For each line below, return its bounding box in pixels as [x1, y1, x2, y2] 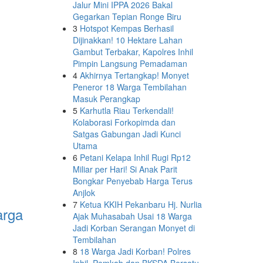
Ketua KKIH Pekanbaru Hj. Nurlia [79, 198, 202, 210]
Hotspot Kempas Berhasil [79, 22, 174, 34]
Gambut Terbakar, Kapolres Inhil [72, 46, 193, 58]
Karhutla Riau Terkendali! [79, 104, 174, 116]
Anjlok [72, 187, 95, 198]
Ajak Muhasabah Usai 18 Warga [72, 210, 192, 222]
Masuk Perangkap [72, 93, 140, 104]
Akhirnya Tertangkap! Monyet [79, 69, 189, 81]
